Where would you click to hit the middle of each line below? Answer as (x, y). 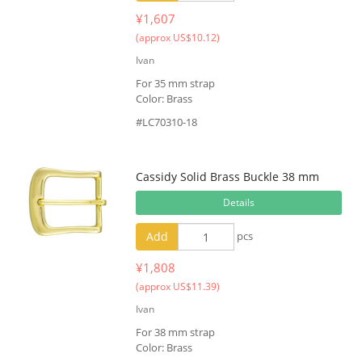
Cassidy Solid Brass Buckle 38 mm (227, 177)
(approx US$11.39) (177, 286)
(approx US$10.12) (177, 38)
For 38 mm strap (175, 332)
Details (238, 202)
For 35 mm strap (175, 83)
